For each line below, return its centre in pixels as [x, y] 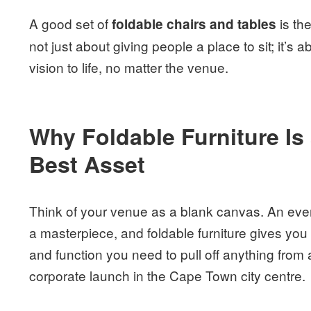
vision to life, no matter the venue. [129, 67]
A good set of [71, 24]
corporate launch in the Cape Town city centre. [168, 276]
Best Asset [87, 164]
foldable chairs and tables [194, 24]
